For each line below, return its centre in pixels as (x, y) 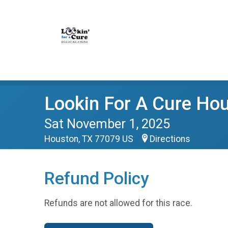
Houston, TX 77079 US (90, 139)
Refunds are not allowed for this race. (118, 203)
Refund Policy (96, 178)
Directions (170, 139)
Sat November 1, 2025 (107, 124)
